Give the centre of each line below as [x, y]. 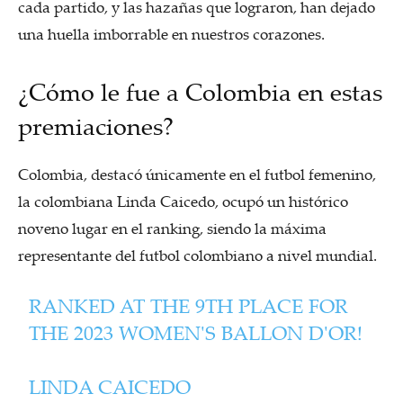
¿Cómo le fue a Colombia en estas [200, 91]
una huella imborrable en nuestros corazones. [171, 33]
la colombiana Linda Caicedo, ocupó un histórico [183, 201]
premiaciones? [96, 125]
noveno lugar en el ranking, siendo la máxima [172, 228]
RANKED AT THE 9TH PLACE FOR [189, 305]
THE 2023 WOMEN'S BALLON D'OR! [196, 332]
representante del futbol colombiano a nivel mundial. [197, 255]
